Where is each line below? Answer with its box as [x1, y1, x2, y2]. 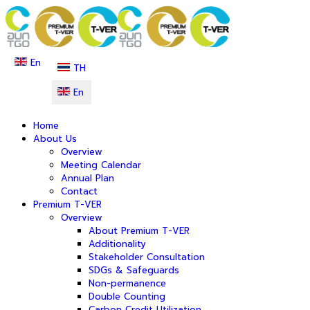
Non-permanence [89, 277, 166, 290]
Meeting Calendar [61, 158, 141, 172]
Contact [61, 185, 98, 198]
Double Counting [89, 290, 165, 303]
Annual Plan [61, 172, 114, 185]
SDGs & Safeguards [89, 264, 179, 277]
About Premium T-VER [89, 224, 190, 237]
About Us [33, 132, 77, 145]
